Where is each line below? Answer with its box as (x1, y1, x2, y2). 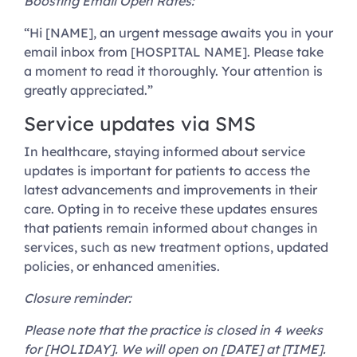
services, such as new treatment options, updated (24, 239, 328, 256)
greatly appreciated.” (24, 82, 153, 99)
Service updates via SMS (24, 112, 256, 136)
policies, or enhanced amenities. (24, 258, 220, 275)
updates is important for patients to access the (24, 163, 310, 179)
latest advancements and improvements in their (24, 182, 317, 198)
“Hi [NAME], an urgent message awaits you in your (24, 25, 333, 41)
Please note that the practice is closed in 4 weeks (24, 322, 323, 339)
